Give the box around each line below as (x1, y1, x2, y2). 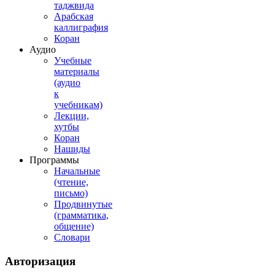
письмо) (54, 187, 88, 198)
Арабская (54, 10, 93, 21)
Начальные (54, 165, 100, 176)
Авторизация (5, 254, 76, 268)
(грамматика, (54, 209, 109, 220)
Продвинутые (54, 198, 112, 209)
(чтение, (54, 176, 88, 187)
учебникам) (54, 99, 103, 110)
